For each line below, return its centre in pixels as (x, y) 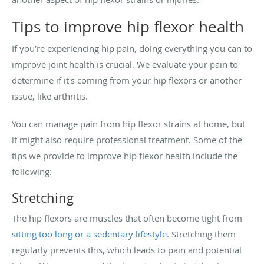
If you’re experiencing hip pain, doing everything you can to (132, 48)
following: (32, 171)
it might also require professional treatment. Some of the (127, 139)
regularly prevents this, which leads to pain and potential (127, 250)
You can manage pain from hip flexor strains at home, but (128, 123)
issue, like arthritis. (50, 96)
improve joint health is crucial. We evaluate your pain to (125, 64)
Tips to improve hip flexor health (128, 27)
